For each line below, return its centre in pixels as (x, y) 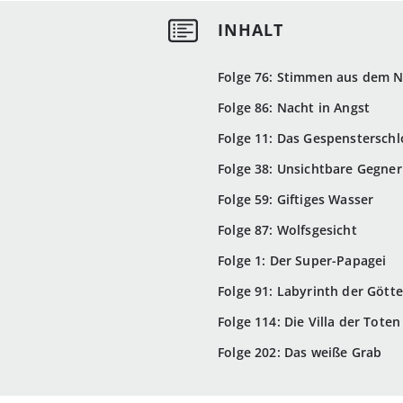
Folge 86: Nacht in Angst (294, 108)
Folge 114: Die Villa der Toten (309, 322)
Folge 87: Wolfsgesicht (287, 230)
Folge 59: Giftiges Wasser (298, 200)
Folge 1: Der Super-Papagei (302, 261)
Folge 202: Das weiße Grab (300, 353)
